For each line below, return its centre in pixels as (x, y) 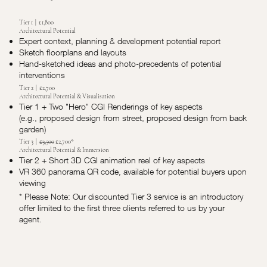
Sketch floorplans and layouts (72, 52)
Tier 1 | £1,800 (37, 23)
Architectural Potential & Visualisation (66, 96)
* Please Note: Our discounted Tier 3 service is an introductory (131, 196)
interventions (42, 75)
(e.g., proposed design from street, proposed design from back (133, 117)
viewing (33, 183)
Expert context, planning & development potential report (119, 41)
